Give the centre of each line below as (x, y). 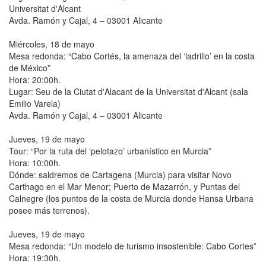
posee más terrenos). (49, 210)
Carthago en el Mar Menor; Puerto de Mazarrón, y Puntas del (124, 186)
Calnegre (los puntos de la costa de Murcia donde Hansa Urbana (131, 198)
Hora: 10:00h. (35, 162)
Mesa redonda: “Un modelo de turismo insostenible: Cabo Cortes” (133, 246)
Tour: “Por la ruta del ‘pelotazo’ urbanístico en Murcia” (110, 151)
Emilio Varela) (35, 103)
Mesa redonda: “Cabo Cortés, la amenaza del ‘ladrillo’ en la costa (132, 56)
